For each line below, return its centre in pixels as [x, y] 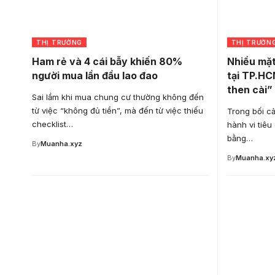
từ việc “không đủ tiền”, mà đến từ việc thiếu [118, 110]
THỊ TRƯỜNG [59, 42]
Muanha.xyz [61, 143]
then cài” [250, 89]
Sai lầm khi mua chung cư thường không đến [118, 97]
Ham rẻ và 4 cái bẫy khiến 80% [107, 61]
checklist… [52, 124]
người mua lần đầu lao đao [95, 75]
